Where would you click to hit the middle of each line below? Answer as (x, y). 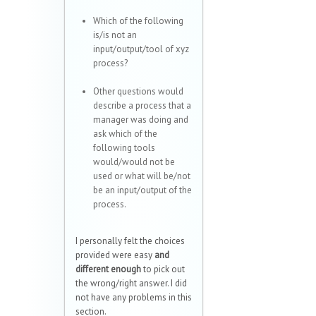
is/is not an (115, 35)
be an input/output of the (142, 190)
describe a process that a (142, 106)
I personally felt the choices (130, 241)
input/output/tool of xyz (141, 49)
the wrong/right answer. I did (131, 284)
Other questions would (138, 92)
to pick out (164, 269)
